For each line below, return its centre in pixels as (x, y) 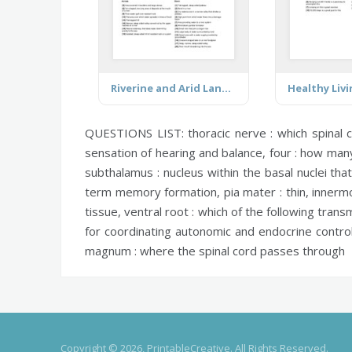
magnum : (111, 250)
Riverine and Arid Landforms (226, 88)
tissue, (105, 211)
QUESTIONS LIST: (137, 132)
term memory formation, (154, 191)
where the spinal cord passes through (241, 250)
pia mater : (253, 191)
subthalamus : (122, 172)
